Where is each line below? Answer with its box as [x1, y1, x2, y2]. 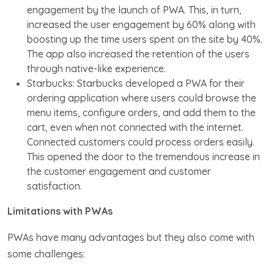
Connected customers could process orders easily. [27, 135, 254, 148]
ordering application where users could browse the [27, 91, 256, 104]
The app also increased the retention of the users [27, 47, 250, 60]
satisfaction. [27, 179, 82, 192]
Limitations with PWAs [7, 204, 113, 217]
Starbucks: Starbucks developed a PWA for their [27, 76, 245, 89]
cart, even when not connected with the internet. [27, 120, 243, 133]
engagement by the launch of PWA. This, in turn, [27, 3, 242, 16]
